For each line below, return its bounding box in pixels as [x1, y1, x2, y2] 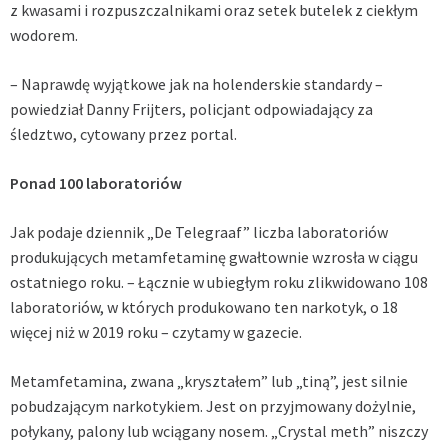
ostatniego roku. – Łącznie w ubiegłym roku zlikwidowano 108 [10, 272, 428, 293]
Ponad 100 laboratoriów [10, 173, 182, 194]
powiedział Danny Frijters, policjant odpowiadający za [10, 99, 373, 120]
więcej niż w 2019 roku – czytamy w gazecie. [10, 322, 302, 343]
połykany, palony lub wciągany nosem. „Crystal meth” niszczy [10, 421, 428, 442]
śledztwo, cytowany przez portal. [10, 124, 237, 145]
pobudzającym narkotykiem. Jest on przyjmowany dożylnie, [10, 396, 416, 417]
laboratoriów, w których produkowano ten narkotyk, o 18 [10, 297, 398, 318]
